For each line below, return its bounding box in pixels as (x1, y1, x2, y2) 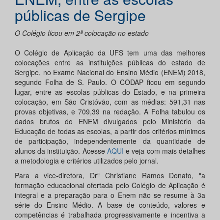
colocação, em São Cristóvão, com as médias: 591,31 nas (15, 97, 205, 107)
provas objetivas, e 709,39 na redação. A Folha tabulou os (15, 107, 205, 117)
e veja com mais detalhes (123, 146, 206, 156)
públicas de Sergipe (15, 4, 146, 26)
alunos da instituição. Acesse (15, 146, 107, 156)
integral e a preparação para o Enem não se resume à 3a (15, 190, 205, 200)
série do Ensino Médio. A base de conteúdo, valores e (15, 200, 205, 210)
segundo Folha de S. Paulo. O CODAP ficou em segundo (15, 77, 205, 87)
